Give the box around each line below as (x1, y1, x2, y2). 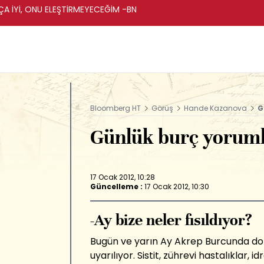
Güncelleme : (90, 181, 143, 192)
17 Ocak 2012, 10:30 (144, 181, 209, 192)
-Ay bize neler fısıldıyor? (90, 210, 252, 230)
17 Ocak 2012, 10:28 (90, 171, 155, 182)
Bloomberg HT (90, 103, 141, 113)
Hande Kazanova (184, 103, 247, 113)
